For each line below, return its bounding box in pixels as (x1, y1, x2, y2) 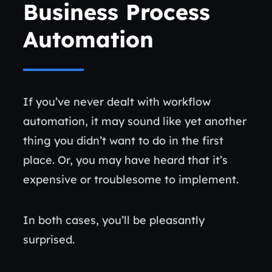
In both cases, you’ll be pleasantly (23, 212, 205, 227)
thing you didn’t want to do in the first (23, 133, 223, 148)
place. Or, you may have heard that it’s (23, 152, 228, 167)
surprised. (23, 232, 78, 246)
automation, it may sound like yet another (23, 114, 246, 128)
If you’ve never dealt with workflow (23, 94, 211, 109)
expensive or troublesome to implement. (23, 172, 242, 186)
